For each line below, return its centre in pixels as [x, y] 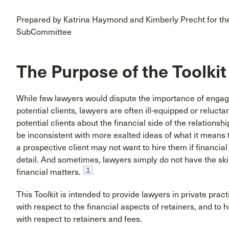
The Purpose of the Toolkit [121, 72]
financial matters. [49, 172]
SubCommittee [44, 32]
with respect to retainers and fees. [79, 219]
